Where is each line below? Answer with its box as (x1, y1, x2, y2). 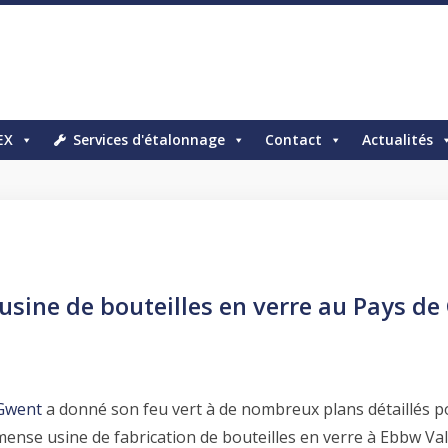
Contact (265, 130, 323, 149)
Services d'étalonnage (73, 130, 226, 149)
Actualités (362, 130, 434, 149)
